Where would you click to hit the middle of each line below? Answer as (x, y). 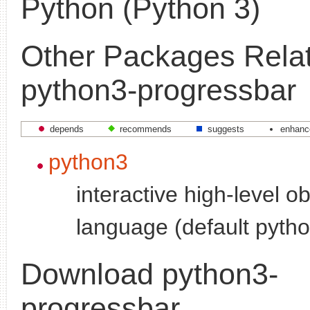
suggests (226, 129)
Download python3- (149, 274)
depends (67, 129)
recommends (146, 129)
